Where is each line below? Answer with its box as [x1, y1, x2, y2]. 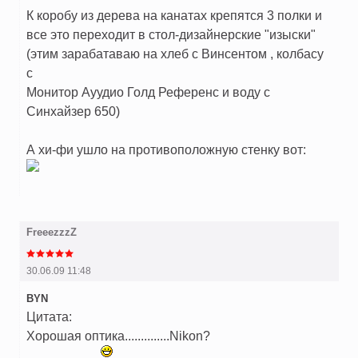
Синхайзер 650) [26, 104, 120, 119]
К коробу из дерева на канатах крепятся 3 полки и [26, 8, 322, 23]
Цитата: [26, 309, 72, 324]
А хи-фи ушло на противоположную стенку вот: [26, 142, 306, 157]
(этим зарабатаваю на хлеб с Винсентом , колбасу [26, 46, 324, 62]
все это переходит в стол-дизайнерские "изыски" [26, 27, 316, 42]
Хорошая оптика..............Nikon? [26, 328, 210, 344]
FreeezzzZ [26, 226, 77, 239]
